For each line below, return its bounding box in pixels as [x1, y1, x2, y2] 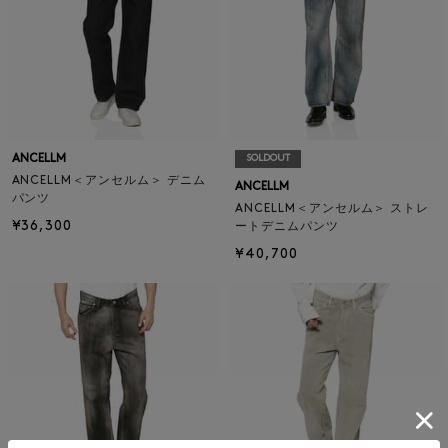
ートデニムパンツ [235, 220, 339, 233]
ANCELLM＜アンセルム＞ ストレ [235, 202, 430, 215]
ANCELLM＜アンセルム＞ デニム [11, 174, 206, 187]
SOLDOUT [246, 152, 290, 164]
